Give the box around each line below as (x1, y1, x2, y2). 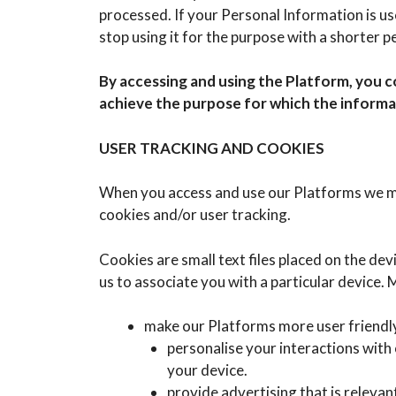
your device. (166, 361, 247, 380)
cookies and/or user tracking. (99, 205, 291, 225)
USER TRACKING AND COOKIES (99, 138, 324, 157)
